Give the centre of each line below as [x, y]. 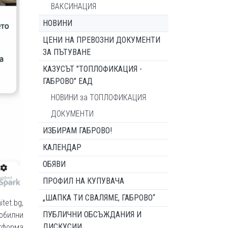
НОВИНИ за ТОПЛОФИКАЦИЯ [98, 97]
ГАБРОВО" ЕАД [68, 81]
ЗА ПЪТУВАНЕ [67, 52]
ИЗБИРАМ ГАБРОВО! [77, 131]
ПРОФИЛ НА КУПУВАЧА [83, 181]
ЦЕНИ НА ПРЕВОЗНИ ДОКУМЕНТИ [102, 40]
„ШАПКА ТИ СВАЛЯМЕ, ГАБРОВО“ [99, 198]
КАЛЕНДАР [62, 147]
